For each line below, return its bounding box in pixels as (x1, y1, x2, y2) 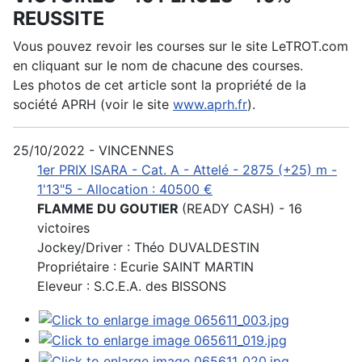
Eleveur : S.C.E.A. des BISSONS (37, 278, 226, 295)
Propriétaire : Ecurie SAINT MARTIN (37, 259, 254, 276)
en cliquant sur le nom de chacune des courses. (13, 57, 303, 74)
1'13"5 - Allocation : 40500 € (37, 181, 213, 198)
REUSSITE (13, 6, 104, 31)
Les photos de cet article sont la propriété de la (13, 77, 306, 94)
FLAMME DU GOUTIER (37, 200, 182, 217)
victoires (37, 220, 90, 237)
